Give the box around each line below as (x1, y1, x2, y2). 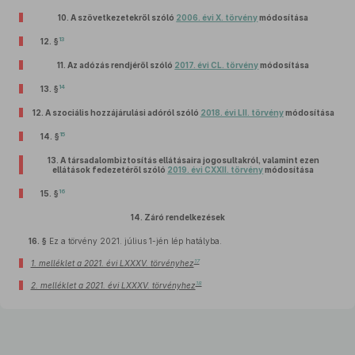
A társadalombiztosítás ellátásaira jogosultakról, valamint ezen (59, 155, 319, 165)
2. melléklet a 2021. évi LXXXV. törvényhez (30, 281, 196, 290)
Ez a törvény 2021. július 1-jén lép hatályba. (47, 236, 222, 246)
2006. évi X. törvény (176, 13, 258, 22)
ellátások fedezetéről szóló (52, 165, 168, 174)
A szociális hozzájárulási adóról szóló (44, 108, 200, 117)
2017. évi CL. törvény (174, 60, 259, 70)
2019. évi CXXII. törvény (167, 165, 264, 174)
